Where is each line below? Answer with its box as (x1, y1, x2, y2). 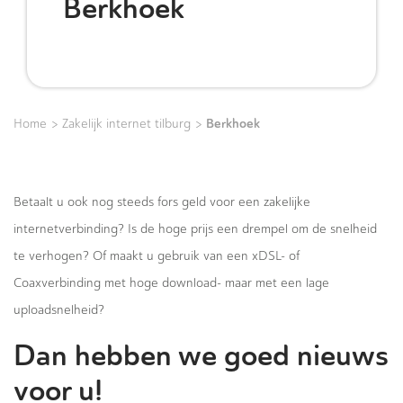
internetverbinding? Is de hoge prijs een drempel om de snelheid (13, 221, 377, 237)
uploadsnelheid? (13, 302, 104, 318)
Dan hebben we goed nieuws (13, 337, 389, 374)
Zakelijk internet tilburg (62, 116, 191, 131)
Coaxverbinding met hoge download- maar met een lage (13, 275, 329, 291)
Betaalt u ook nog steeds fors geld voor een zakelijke (13, 194, 310, 210)
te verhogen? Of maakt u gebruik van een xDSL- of (13, 248, 300, 264)
